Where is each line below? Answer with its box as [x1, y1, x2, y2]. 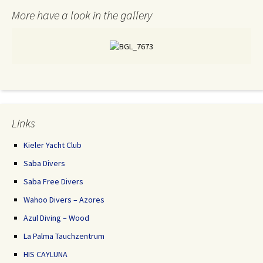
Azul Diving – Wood [23, 212, 89, 223]
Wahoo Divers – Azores [23, 194, 104, 205]
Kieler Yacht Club [23, 139, 82, 150]
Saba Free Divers [23, 176, 83, 187]
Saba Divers [23, 157, 65, 168]
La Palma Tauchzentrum [23, 230, 104, 241]
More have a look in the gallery [12, 7, 152, 22]
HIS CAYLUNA [23, 248, 68, 259]
